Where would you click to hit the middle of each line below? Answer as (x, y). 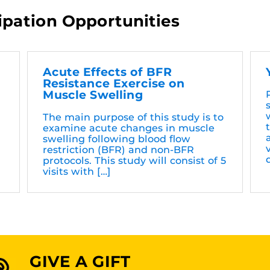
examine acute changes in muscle (128, 128)
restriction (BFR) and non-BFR (118, 150)
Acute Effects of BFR (107, 72)
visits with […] (77, 172)
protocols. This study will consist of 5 (134, 161)
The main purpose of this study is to (133, 118)
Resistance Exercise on (114, 84)
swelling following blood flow (116, 139)
